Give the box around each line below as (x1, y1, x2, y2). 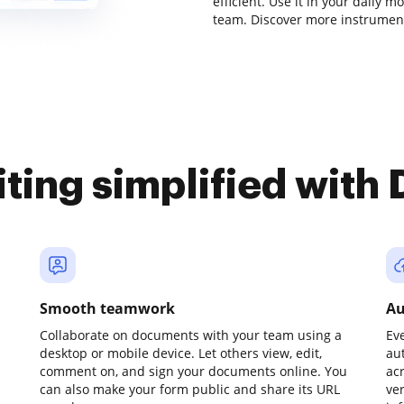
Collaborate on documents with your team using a (40, 326, 342, 344)
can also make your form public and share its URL (40, 381, 340, 398)
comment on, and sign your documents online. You (40, 363, 347, 380)
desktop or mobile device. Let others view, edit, (40, 344, 322, 362)
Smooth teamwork (40, 298, 175, 318)
